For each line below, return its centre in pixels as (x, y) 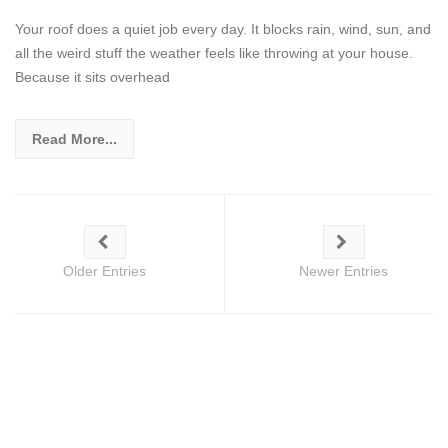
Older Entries (104, 270)
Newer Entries (343, 270)
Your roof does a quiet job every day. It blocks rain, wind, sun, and (223, 28)
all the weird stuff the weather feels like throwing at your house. (214, 52)
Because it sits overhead (92, 76)
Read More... (74, 138)
